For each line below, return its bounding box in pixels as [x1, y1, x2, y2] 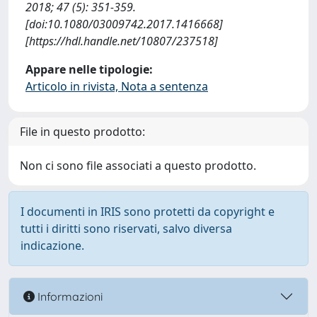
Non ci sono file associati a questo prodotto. [20, 158, 256, 173]
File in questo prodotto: [20, 124, 145, 139]
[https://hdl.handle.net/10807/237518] [25, 33, 218, 49]
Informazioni [35, 289, 103, 304]
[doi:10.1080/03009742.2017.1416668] [25, 16, 223, 32]
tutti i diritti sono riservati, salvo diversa [21, 221, 232, 236]
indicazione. [21, 238, 84, 253]
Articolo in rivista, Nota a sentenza [25, 79, 208, 94]
